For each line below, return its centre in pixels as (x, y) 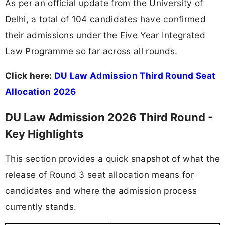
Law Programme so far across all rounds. (91, 51)
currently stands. (41, 206)
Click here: (30, 76)
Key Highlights (44, 133)
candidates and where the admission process (101, 190)
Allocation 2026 (41, 92)
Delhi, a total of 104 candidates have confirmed (106, 19)
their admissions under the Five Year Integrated (105, 35)
